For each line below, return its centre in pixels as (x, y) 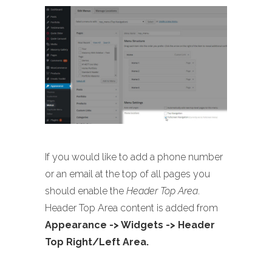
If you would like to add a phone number (134, 157)
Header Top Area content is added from (131, 208)
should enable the (86, 191)
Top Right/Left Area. (97, 242)
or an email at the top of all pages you (127, 174)
